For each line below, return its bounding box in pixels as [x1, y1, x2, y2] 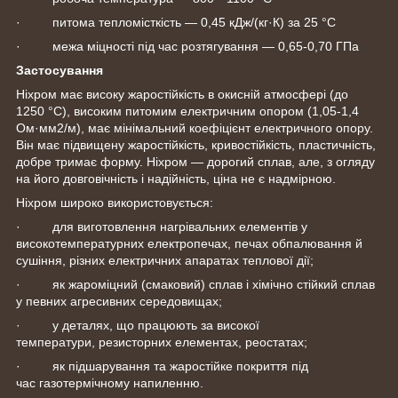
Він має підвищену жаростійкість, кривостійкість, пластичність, [16, 138, 376, 153]
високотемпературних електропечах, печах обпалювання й [16, 236, 362, 251]
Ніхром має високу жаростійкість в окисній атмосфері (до [16, 87, 348, 102]
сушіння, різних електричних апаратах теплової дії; [16, 253, 314, 268]
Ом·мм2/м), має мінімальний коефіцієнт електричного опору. [16, 121, 373, 136]
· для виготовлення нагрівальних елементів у [16, 219, 307, 235]
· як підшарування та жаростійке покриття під [16, 359, 308, 374]
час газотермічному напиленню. [16, 376, 203, 391]
